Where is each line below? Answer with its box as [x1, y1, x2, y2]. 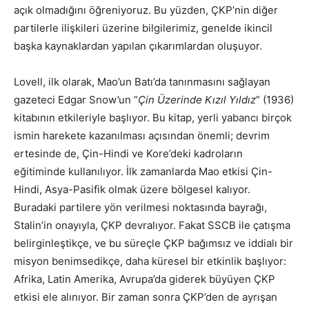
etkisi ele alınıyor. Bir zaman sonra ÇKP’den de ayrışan [14, 290, 277, 303]
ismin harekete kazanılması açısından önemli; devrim [14, 128, 270, 142]
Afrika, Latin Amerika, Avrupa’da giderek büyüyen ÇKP [14, 272, 275, 286]
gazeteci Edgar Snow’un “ [14, 92, 138, 106]
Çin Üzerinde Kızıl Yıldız [138, 92, 256, 106]
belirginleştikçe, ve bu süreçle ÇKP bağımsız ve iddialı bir [14, 236, 293, 250]
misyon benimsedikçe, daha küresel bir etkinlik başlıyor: [14, 254, 286, 268]
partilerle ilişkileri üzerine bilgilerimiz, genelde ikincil [14, 21, 272, 34]
